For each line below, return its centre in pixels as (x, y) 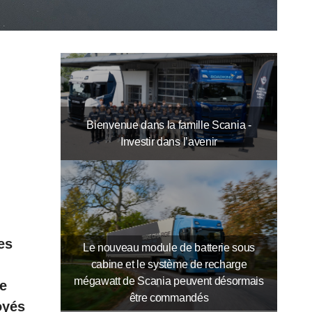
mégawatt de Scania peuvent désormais (169, 281)
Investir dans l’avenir (169, 141)
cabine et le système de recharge (169, 264)
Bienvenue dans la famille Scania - (169, 125)
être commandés (169, 297)
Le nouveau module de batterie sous (169, 247)
